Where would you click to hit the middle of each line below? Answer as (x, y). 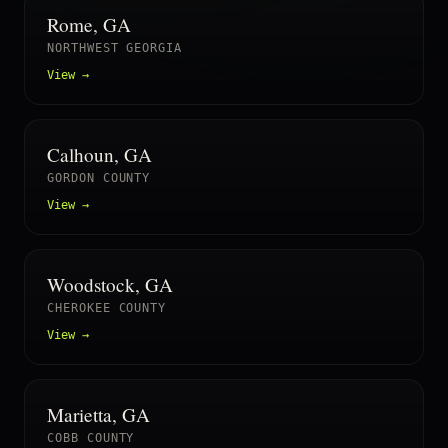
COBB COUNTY (91, 438)
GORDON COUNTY (99, 178)
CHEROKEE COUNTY (107, 308)
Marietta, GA (98, 414)
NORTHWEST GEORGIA (115, 48)
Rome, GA (89, 24)
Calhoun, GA (99, 154)
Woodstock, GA (110, 284)
